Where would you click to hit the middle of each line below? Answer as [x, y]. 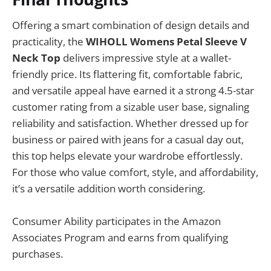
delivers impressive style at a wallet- [146, 57]
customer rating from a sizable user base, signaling [131, 106]
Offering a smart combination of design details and [131, 25]
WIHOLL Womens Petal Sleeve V [166, 41]
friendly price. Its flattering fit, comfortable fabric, [127, 74]
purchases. [38, 253]
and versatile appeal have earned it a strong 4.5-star [133, 90]
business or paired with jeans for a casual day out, [128, 139]
